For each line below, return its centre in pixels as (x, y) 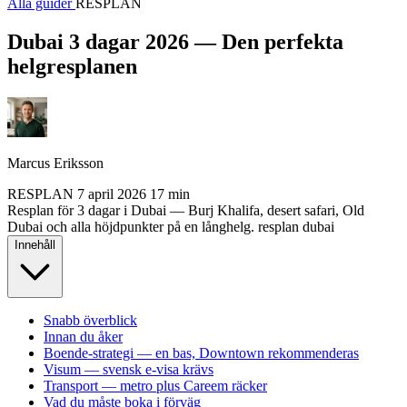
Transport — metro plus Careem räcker (155, 385)
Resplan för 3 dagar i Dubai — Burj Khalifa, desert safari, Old (186, 210)
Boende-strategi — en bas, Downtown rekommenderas (201, 352)
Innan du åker (83, 336)
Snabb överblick (90, 320)
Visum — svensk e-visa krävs (129, 369)
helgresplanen (72, 66)
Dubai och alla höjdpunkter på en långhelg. (131, 226)
